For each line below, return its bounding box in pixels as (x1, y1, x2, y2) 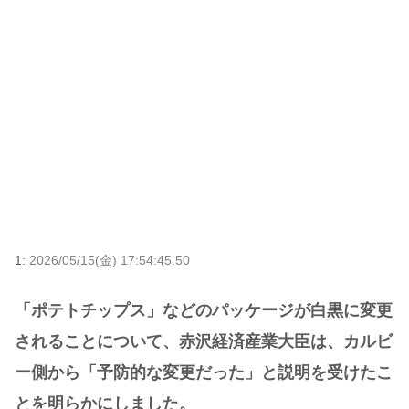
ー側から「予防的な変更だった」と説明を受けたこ (15, 363, 393, 383)
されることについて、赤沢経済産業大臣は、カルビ (15, 332, 393, 351)
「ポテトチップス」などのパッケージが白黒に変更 (15, 301, 393, 320)
